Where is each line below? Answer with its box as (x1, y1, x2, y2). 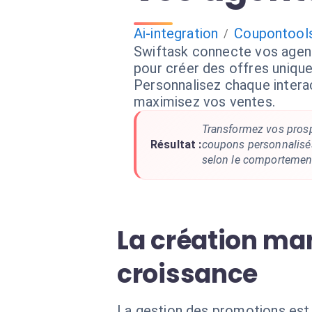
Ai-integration (134, 25, 219, 42)
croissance (117, 256, 258, 292)
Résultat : (150, 138, 202, 151)
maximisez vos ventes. (134, 93, 275, 110)
